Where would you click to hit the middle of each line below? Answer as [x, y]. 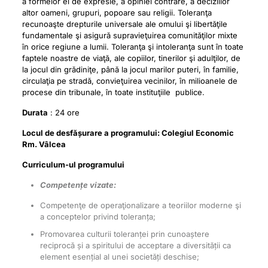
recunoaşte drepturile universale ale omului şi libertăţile [124, 24]
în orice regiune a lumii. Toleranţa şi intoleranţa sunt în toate [133, 47]
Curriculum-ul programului [73, 165]
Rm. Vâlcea [44, 144]
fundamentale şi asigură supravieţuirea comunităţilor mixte [130, 35]
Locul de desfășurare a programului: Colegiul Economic [128, 133]
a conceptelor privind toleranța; [98, 217]
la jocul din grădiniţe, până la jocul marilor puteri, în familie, [130, 69]
